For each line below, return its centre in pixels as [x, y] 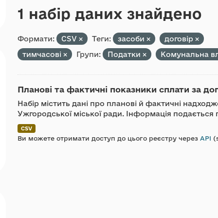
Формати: [36, 39]
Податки [125, 54]
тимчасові [43, 54]
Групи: [89, 54]
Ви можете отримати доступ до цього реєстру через [109, 138]
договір [180, 39]
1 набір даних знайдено [109, 13]
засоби [132, 39]
